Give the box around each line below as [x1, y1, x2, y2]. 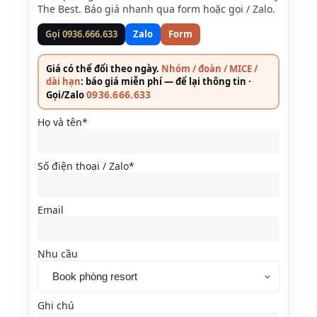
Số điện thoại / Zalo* [38, 159, 134, 173]
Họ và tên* [38, 115, 88, 129]
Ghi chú [38, 299, 74, 312]
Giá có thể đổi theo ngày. [46, 62, 161, 75]
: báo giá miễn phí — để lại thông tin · [81, 75, 251, 88]
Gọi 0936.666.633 [45, 28, 117, 40]
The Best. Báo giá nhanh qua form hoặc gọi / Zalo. [38, 2, 275, 16]
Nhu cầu [38, 247, 78, 260]
